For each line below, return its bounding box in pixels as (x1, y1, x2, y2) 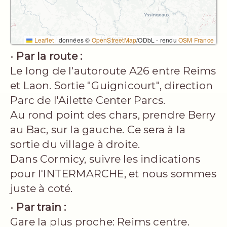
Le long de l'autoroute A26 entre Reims (10, 64, 216, 78)
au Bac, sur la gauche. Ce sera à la (10, 123, 186, 136)
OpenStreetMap (91, 35, 137, 45)
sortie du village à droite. (10, 138, 140, 151)
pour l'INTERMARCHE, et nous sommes (10, 167, 216, 180)
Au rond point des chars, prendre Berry (10, 108, 216, 122)
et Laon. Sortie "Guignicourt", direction (10, 79, 213, 92)
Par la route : (16, 50, 83, 63)
